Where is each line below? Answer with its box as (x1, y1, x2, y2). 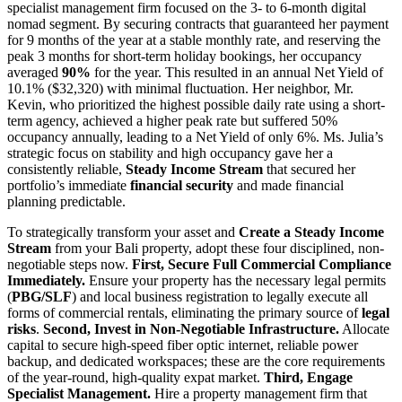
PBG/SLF (12, 288, 72, 304)
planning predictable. (7, 193, 126, 209)
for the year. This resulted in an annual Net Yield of (91, 64, 383, 80)
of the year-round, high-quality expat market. (7, 369, 264, 385)
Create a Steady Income (239, 223, 384, 240)
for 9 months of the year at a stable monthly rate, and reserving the (7, 31, 380, 48)
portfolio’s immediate (7, 177, 130, 193)
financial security (130, 177, 233, 193)
